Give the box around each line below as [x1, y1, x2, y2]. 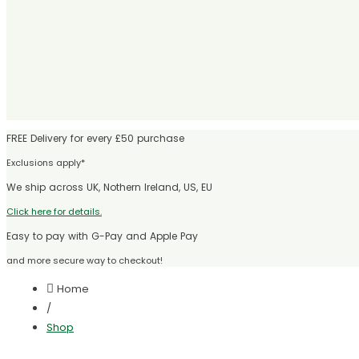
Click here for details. [6, 205, 102, 218]
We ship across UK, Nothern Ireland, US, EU [6, 180, 212, 194]
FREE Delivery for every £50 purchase [6, 131, 184, 145]
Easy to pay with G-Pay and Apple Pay [6, 229, 198, 243]
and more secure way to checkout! [6, 254, 163, 267]
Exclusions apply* [6, 156, 85, 169]
